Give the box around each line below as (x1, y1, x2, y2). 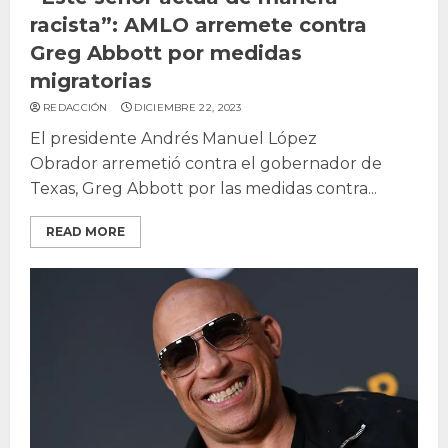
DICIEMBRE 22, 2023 (134, 100, 242, 114)
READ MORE (46, 223, 125, 239)
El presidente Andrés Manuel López (30, 128, 317, 148)
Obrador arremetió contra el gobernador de (30, 153, 382, 173)
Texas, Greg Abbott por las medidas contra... (30, 178, 377, 198)
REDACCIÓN (43, 100, 108, 114)
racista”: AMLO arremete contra (30, 12, 367, 37)
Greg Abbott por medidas (30, 40, 302, 65)
